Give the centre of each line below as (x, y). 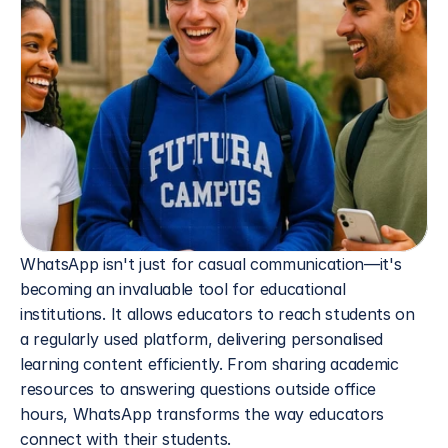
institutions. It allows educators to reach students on (217, 314)
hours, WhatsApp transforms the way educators (202, 414)
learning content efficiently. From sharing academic (209, 364)
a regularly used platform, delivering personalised (201, 339)
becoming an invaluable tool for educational (183, 289)
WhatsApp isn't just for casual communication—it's (211, 264)
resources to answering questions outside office (198, 389)
